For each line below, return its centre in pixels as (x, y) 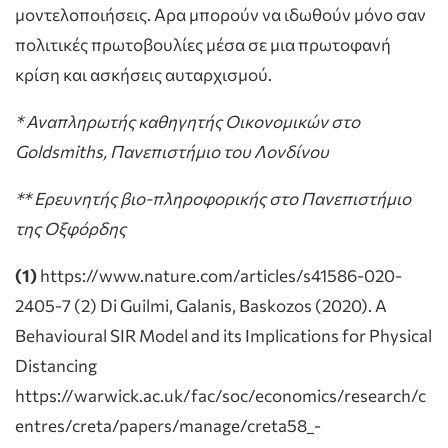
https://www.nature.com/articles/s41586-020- (221, 275)
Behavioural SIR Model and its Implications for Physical (223, 335)
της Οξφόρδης (70, 228)
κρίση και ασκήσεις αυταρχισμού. (143, 74)
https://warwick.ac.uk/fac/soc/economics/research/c (220, 395)
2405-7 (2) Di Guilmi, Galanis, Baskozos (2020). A (201, 305)
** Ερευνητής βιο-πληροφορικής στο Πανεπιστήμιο (213, 198)
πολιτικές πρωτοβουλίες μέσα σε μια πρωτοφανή (203, 44)
